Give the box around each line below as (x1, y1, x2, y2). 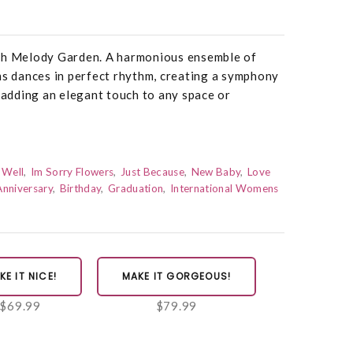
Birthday (59, 182, 102, 195)
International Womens (170, 182, 279, 195)
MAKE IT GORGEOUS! (121, 269, 232, 284)
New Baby (191, 165, 241, 179)
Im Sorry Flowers (30, 165, 114, 179)
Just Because (120, 165, 185, 179)
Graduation (107, 182, 164, 195)
